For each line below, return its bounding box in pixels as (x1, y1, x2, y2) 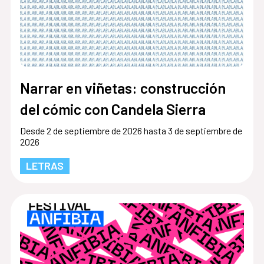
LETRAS (25, 159, 64, 172)
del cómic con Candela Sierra (19, 100, 206, 118)
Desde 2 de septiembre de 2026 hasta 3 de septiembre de (19, 124, 242, 136)
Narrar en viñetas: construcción (19, 78, 226, 97)
